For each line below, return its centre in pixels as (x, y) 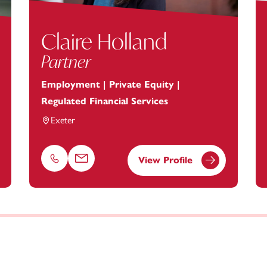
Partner (66, 62)
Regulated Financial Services (105, 101)
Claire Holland (104, 42)
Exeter (63, 120)
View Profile (165, 160)
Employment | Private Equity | (111, 85)
